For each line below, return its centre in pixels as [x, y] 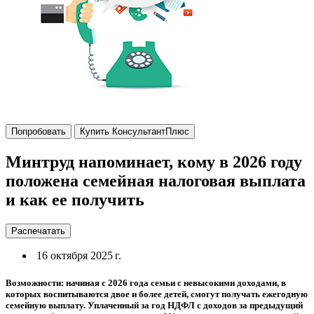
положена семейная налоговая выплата [156, 180]
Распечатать [38, 231]
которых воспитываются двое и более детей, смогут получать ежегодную [157, 294]
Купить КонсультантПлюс [135, 131]
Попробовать [39, 131]
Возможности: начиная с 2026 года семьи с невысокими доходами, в [146, 282]
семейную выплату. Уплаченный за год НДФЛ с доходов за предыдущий [154, 305]
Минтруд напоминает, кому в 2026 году [154, 162]
